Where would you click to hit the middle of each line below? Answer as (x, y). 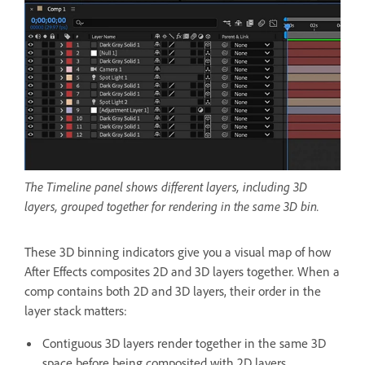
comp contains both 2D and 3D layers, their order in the (173, 291)
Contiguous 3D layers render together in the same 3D (184, 343)
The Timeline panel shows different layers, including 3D (166, 187)
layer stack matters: (77, 311)
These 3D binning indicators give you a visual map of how (178, 252)
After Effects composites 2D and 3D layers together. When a (182, 272)
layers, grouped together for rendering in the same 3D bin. (172, 207)
